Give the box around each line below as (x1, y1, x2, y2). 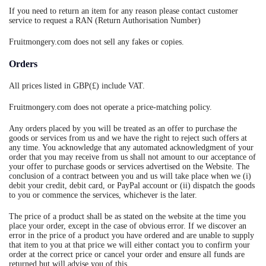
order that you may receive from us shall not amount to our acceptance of (9, 153, 256, 161)
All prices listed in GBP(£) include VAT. (9, 81, 145, 90)
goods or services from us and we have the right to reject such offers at (9, 134, 247, 142)
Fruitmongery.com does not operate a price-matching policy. (9, 103, 212, 112)
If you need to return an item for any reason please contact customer (9, 7, 238, 15)
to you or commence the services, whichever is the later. (9, 191, 197, 199)
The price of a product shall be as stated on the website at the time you (9, 212, 246, 221)
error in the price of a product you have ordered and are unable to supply (9, 231, 254, 240)
